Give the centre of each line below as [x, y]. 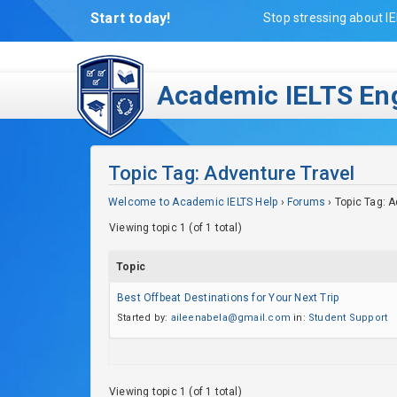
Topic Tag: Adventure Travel [232, 173]
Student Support [348, 318]
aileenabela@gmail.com [230, 318]
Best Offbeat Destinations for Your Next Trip [228, 298]
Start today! [131, 18]
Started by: [144, 318]
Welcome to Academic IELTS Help [193, 202]
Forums [306, 202]
